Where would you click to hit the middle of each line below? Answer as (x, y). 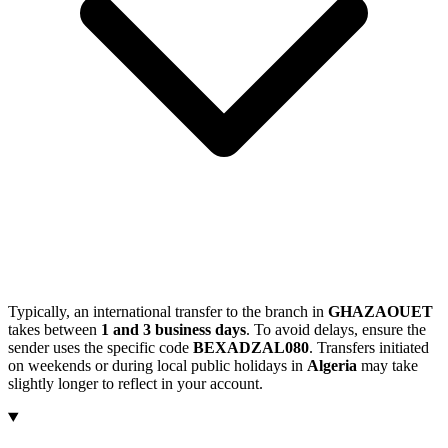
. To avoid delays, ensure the (336, 329)
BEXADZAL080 (251, 347)
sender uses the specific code (100, 347)
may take (387, 365)
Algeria (332, 365)
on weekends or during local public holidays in (157, 365)
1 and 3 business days (173, 329)
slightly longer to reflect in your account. (135, 383)
